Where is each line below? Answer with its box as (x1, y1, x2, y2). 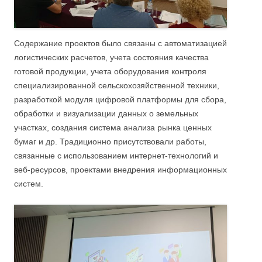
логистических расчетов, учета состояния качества (14, 52, 209, 62)
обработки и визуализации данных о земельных (14, 108, 198, 118)
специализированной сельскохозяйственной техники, (14, 80, 219, 90)
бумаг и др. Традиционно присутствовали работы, (14, 136, 206, 146)
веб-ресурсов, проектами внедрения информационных (14, 164, 227, 174)
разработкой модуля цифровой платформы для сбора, (14, 94, 226, 104)
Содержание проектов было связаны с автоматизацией (14, 38, 227, 48)
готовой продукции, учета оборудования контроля (14, 66, 206, 76)
